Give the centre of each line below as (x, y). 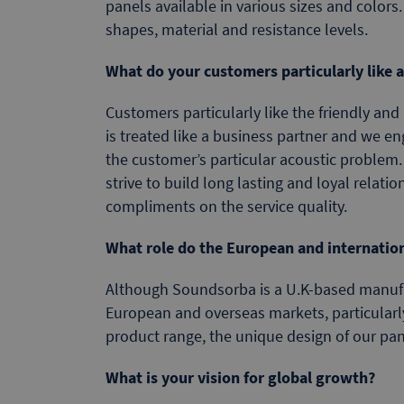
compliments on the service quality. (226, 206)
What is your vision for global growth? (240, 377)
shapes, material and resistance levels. (237, 29)
